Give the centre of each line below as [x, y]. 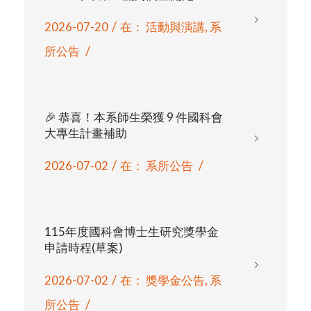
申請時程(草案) [83, 248]
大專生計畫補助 [85, 133]
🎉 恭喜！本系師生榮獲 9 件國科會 [133, 117]
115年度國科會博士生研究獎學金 [131, 232]
